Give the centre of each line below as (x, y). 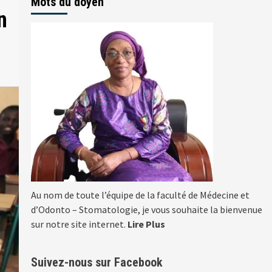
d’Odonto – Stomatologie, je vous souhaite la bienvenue (146, 210)
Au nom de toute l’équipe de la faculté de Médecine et (140, 195)
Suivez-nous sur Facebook (97, 263)
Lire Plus (146, 224)
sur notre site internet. (79, 224)
